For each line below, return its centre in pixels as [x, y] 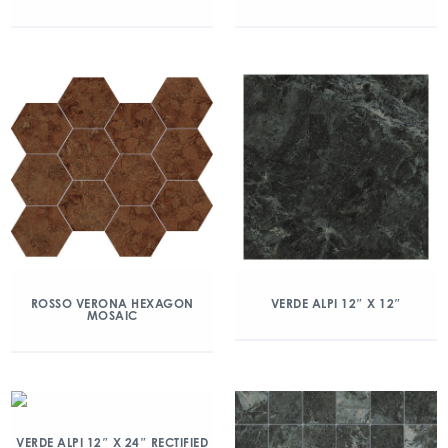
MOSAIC [112, 315]
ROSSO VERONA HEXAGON [112, 303]
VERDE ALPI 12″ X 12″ [336, 303]
